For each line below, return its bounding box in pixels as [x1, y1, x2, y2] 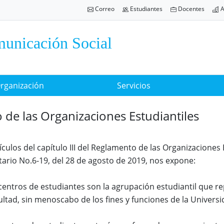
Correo [93, 4, 114, 13]
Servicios [116, 79, 150, 91]
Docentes [176, 4, 204, 13]
